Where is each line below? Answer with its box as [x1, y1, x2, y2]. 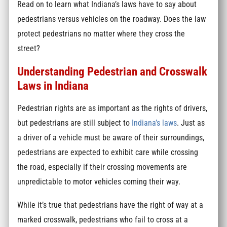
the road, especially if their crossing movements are [17, 162, 187, 172]
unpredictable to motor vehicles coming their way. [17, 177, 181, 187]
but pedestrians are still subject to [17, 118, 130, 128]
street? [17, 44, 41, 54]
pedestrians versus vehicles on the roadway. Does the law [17, 14, 206, 24]
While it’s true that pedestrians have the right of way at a [17, 200, 204, 210]
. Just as [177, 118, 205, 128]
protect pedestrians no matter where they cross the [17, 29, 185, 39]
